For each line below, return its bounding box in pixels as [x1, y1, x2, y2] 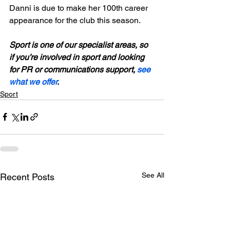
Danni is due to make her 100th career [9, 3, 150, 13]
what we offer [9, 76, 57, 87]
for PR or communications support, [9, 64, 137, 74]
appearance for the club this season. [9, 15, 141, 25]
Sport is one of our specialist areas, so [9, 40, 150, 50]
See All [142, 170, 164, 179]
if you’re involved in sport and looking [9, 52, 146, 62]
